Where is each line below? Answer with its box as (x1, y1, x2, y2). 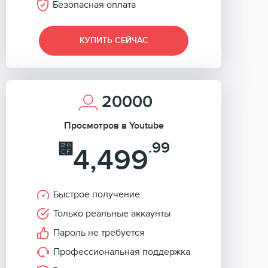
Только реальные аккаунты (53, 208, 170, 220)
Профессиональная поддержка (53, 246, 190, 258)
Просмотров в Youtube (63, 120, 164, 132)
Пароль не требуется (53, 227, 145, 239)
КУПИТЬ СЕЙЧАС (79, 35, 148, 45)
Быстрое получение (53, 188, 140, 200)
